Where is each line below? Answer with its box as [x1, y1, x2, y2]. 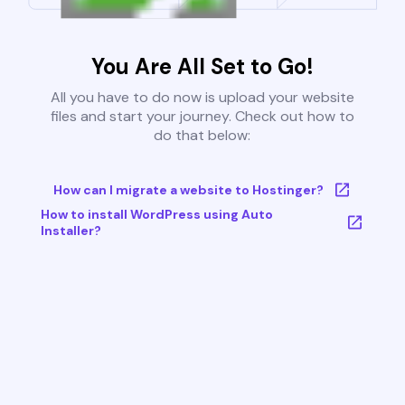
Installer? [40, 222, 101, 240]
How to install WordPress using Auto [40, 206, 273, 223]
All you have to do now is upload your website [50, 88, 354, 108]
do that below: [154, 126, 251, 146]
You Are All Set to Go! [90, 52, 314, 81]
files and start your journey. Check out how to [50, 107, 354, 127]
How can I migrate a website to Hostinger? [52, 182, 324, 199]
